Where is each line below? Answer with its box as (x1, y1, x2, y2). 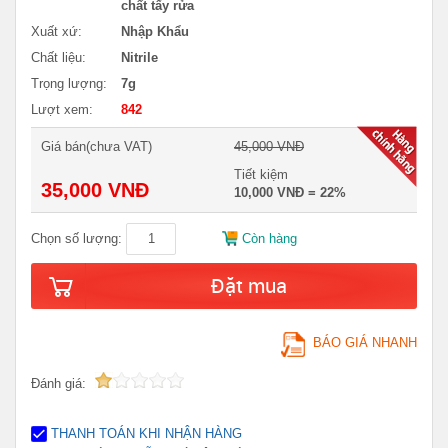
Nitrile (121, 49, 158, 65)
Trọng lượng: (31, 75, 107, 91)
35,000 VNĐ (41, 178, 149, 201)
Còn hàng (242, 230, 297, 246)
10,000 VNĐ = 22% (234, 184, 346, 200)
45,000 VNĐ (234, 138, 304, 154)
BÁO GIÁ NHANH (313, 334, 417, 350)
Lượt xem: (31, 101, 93, 117)
